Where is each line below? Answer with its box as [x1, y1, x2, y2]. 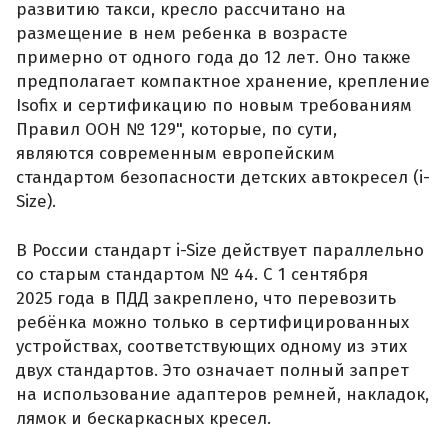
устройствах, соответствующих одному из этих [16, 336, 407, 358]
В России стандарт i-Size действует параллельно [16, 240, 424, 262]
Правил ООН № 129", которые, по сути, [16, 118, 337, 140]
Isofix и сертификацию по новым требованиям [16, 94, 412, 116]
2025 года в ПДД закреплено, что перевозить [16, 288, 396, 310]
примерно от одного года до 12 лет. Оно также [16, 46, 411, 68]
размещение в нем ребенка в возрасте [16, 22, 348, 44]
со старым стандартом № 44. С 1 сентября [16, 264, 368, 286]
